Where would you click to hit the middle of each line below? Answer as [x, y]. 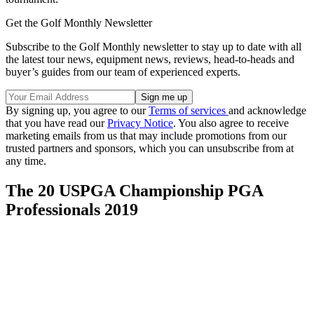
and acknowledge [267, 111]
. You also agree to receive [231, 123]
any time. [26, 161]
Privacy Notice [140, 123]
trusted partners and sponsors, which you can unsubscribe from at [150, 149]
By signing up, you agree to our [77, 111]
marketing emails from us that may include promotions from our [146, 136]
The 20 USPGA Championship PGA [134, 190]
